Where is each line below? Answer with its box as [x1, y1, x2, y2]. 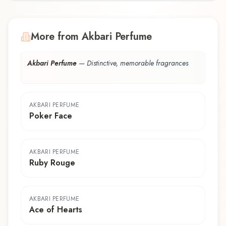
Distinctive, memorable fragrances [87, 58, 188, 68]
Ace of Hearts [29, 203, 82, 215]
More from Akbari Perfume [31, 29, 152, 44]
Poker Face [29, 109, 72, 122]
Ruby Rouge [29, 156, 75, 168]
